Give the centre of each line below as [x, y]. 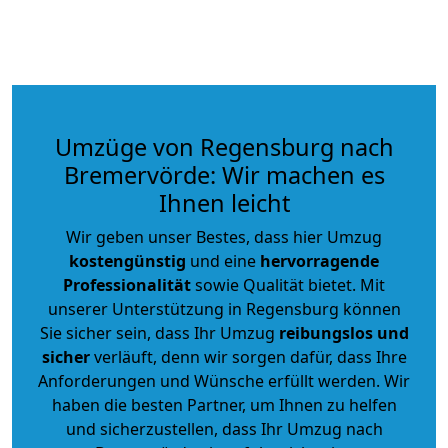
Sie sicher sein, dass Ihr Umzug [159, 332]
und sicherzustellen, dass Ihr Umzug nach [224, 428]
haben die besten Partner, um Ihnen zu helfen [224, 404]
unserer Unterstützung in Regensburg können [224, 308]
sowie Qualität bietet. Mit [288, 284]
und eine [223, 260]
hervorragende [319, 260]
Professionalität [127, 284]
